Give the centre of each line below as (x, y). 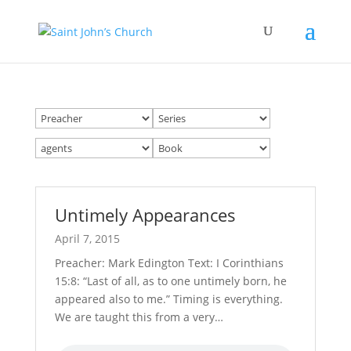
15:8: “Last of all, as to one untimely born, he (170, 281)
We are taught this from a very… (139, 317)
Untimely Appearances (145, 215)
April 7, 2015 (87, 239)
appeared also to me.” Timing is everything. (168, 299)
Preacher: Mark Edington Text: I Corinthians (169, 263)
